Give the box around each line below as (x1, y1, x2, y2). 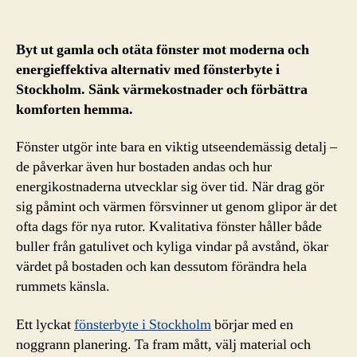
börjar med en (211, 315, 293, 334)
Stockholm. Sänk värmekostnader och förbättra (16, 80, 308, 99)
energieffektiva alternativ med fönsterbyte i (16, 60, 280, 79)
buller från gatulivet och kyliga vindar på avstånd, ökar (16, 237, 328, 256)
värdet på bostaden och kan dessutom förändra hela (16, 257, 307, 276)
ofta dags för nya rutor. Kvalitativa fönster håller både (16, 218, 322, 236)
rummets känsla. (16, 277, 110, 296)
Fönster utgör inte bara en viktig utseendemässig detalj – (16, 138, 337, 156)
